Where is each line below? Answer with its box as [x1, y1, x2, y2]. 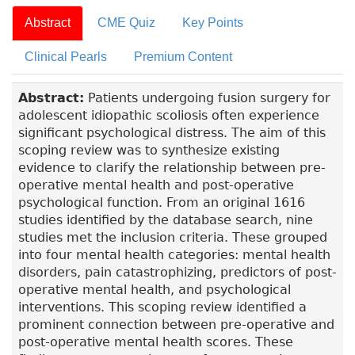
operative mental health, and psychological [18, 282, 291, 298]
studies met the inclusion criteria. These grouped [18, 230, 327, 246]
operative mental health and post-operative [18, 177, 294, 193]
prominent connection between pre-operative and [18, 317, 334, 333]
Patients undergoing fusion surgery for [84, 90, 330, 106]
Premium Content [134, 50, 232, 64]
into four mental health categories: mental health [18, 247, 330, 263]
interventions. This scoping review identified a [18, 300, 307, 315]
